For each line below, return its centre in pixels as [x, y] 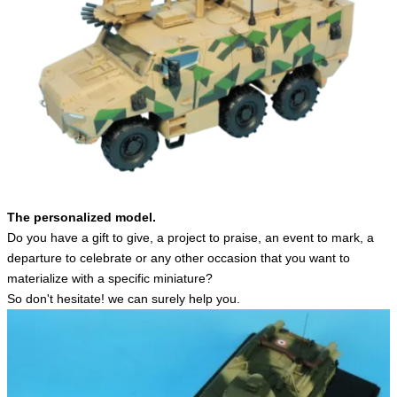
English [55, 12]
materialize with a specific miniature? [110, 279]
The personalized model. [82, 218]
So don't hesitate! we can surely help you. [124, 299]
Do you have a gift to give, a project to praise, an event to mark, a [191, 238]
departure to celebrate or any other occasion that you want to [179, 258]
